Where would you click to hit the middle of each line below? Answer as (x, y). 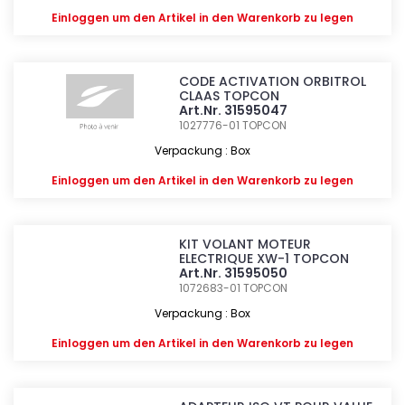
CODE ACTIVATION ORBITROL (273, 81)
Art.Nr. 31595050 (234, 273)
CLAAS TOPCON (230, 96)
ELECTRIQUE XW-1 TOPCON (264, 259)
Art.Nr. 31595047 (234, 110)
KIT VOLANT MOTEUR (245, 244)
